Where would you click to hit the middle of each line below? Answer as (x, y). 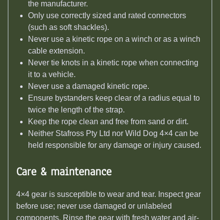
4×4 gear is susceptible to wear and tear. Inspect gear (109, 194)
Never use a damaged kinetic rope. (89, 86)
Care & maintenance (64, 172)
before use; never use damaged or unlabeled (94, 206)
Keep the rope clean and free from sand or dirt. (108, 122)
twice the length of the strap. (76, 110)
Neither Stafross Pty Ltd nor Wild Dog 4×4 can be (113, 134)
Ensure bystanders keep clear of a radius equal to (114, 98)
